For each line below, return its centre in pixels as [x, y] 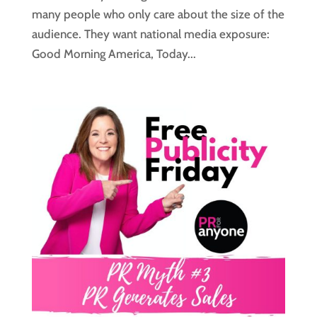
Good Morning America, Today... [114, 54]
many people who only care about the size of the [158, 15]
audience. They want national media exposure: [150, 34]
